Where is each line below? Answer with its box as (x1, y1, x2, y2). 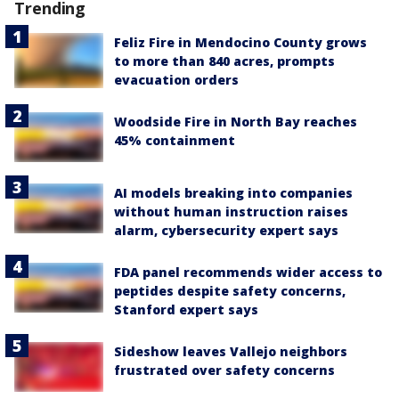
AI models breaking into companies (114, 183, 353, 201)
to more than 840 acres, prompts (114, 52, 335, 69)
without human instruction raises (114, 202, 348, 220)
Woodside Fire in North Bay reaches (114, 112, 357, 130)
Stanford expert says (114, 300, 258, 318)
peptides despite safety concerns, (114, 281, 346, 299)
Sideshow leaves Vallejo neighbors (114, 342, 347, 360)
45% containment (114, 131, 235, 149)
